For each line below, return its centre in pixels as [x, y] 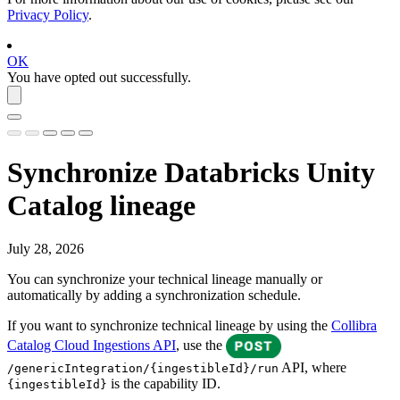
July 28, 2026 [46, 248]
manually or [287, 279]
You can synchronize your [83, 279]
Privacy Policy [48, 15]
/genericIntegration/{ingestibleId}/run [143, 368]
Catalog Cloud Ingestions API [92, 346]
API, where [312, 367]
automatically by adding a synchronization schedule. [154, 295]
